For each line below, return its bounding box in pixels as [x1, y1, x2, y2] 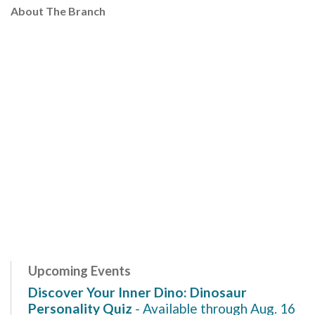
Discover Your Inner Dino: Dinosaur [28, 283, 247, 300]
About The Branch [11, 4, 105, 18]
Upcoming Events [28, 262, 131, 278]
